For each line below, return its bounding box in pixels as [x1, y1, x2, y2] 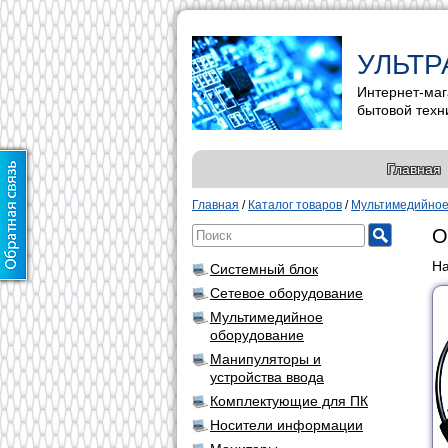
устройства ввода [210, 369, 324, 385]
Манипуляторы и [210, 351, 321, 367]
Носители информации [210, 417, 363, 433]
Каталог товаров [248, 198, 342, 212]
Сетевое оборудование [210, 285, 363, 301]
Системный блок [210, 261, 318, 277]
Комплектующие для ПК [210, 393, 368, 409]
